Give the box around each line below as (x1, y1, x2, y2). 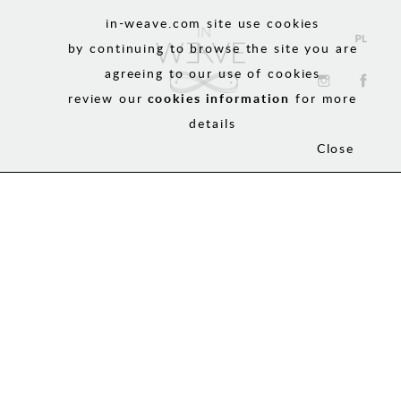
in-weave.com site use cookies (105, 14, 320, 31)
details (189, 115, 236, 132)
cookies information (147, 90, 291, 107)
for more (290, 90, 358, 107)
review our (67, 90, 143, 107)
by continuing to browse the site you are (67, 39, 358, 56)
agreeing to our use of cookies (104, 64, 321, 81)
